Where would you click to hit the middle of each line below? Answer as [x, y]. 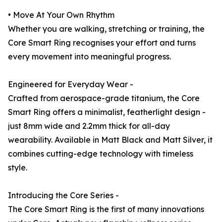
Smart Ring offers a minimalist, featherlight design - [107, 112]
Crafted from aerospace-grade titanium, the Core [104, 98]
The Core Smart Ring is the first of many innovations [106, 209]
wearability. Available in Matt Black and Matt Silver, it [110, 140]
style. [18, 168]
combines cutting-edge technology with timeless [101, 154]
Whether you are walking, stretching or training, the [106, 29]
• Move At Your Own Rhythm [61, 15]
